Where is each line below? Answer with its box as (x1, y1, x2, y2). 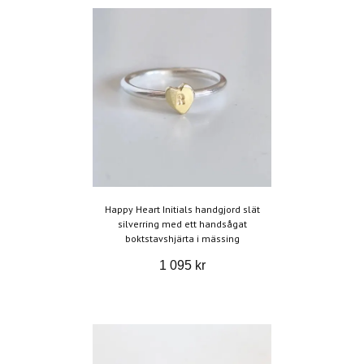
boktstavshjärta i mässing (124, 232, 240, 245)
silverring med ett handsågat (117, 218, 247, 231)
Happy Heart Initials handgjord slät (104, 203, 260, 216)
